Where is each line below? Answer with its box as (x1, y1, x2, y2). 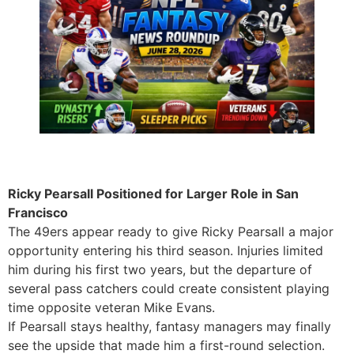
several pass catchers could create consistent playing (8, 280, 330, 296)
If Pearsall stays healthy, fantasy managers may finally (8, 318, 331, 334)
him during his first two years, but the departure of (8, 261, 312, 277)
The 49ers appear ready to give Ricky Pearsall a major (8, 223, 333, 239)
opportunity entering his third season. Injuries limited (8, 242, 323, 258)
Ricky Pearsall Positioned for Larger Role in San (8, 185, 299, 201)
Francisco (8, 204, 68, 220)
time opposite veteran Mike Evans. (8, 299, 215, 315)
